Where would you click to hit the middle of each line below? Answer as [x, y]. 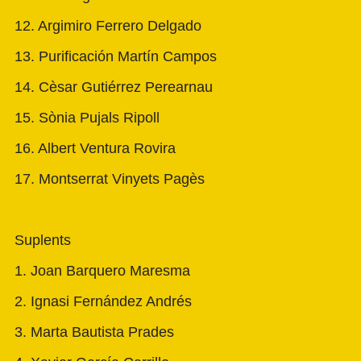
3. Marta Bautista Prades [94, 332]
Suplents [43, 241]
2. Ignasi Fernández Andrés [103, 302]
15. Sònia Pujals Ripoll [87, 118]
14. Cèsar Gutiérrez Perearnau [114, 87]
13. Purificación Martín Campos [116, 57]
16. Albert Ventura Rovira [95, 149]
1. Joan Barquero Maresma [102, 271]
